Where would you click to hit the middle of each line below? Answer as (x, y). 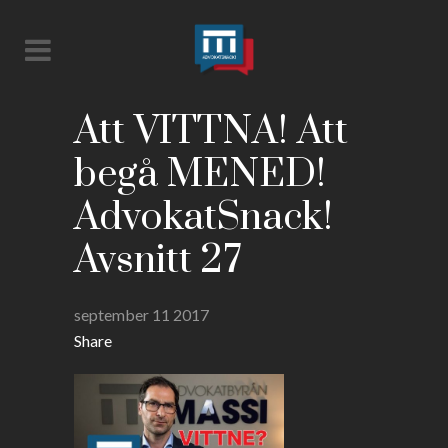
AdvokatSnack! (203, 217)
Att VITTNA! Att (211, 131)
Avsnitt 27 (157, 260)
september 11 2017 (141, 314)
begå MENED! (200, 174)
